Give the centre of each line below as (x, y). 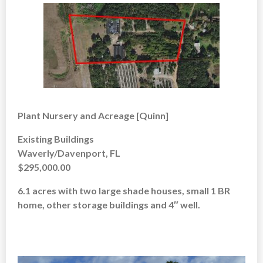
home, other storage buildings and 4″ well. (109, 204)
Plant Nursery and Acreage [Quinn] (93, 115)
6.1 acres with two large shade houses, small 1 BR (124, 190)
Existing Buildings (56, 139)
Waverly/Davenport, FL (69, 153)
